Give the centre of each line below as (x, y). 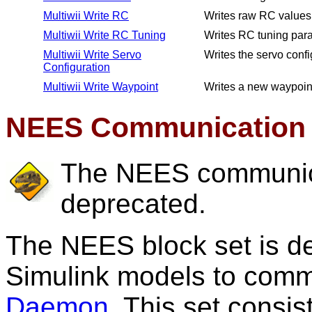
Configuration (77, 67)
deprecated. (133, 204)
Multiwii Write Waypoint (101, 87)
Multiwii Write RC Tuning (104, 35)
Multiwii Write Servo (92, 55)
